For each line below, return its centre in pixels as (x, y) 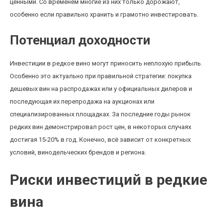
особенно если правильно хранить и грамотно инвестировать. (104, 14)
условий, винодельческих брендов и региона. (78, 152)
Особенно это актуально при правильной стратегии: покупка (101, 76)
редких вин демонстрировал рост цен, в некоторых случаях (100, 127)
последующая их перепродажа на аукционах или (82, 101)
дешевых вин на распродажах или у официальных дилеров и (101, 89)
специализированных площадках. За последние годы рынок (100, 114)
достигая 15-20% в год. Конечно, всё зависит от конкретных (100, 140)
